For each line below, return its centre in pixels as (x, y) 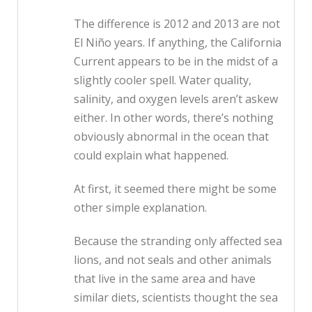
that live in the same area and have (165, 279)
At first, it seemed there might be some (175, 189)
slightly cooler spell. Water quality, (163, 80)
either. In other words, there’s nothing (174, 118)
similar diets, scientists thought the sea (176, 298)
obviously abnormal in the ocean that (171, 137)
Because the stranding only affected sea (178, 241)
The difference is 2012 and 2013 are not (177, 24)
